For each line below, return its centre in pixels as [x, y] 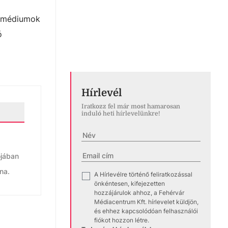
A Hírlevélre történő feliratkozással [143, 174]
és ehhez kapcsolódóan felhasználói [146, 211]
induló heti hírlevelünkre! [121, 113]
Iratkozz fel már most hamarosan [131, 106]
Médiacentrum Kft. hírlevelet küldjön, [146, 202]
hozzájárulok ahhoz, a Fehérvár [139, 192]
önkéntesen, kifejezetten [130, 183]
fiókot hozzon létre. [122, 220]
